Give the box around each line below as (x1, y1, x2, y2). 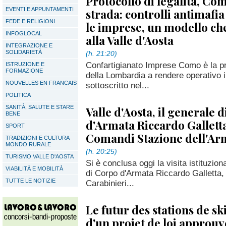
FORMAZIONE (6, 68, 43, 74)
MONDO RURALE (6, 141, 51, 147)
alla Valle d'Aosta (86, 32, 174, 48)
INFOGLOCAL (6, 30, 42, 36)
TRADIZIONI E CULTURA (6, 135, 70, 141)
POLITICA (6, 92, 31, 98)
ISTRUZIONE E (6, 61, 44, 67)
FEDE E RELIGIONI (6, 18, 55, 24)
